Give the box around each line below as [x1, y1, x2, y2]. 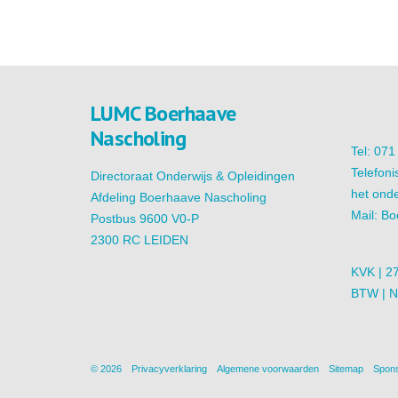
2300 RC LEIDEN [91, 233, 188, 247]
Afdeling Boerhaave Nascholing [91, 190, 267, 204]
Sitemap [329, 363, 363, 374]
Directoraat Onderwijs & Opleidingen [91, 169, 295, 183]
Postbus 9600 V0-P [91, 211, 199, 226]
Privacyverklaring [131, 363, 207, 374]
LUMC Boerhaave [91, 99, 236, 127]
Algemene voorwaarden [217, 363, 319, 374]
